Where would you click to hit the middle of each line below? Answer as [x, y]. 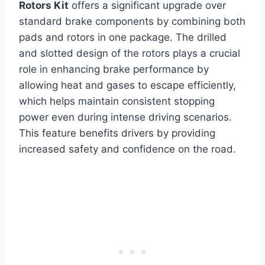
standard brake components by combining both [132, 21]
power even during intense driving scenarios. [125, 117]
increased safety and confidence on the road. [127, 149]
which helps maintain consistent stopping [117, 101]
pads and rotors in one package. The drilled [123, 37]
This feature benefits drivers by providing [117, 133]
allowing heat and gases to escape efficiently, [127, 85]
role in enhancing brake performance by [114, 69]
